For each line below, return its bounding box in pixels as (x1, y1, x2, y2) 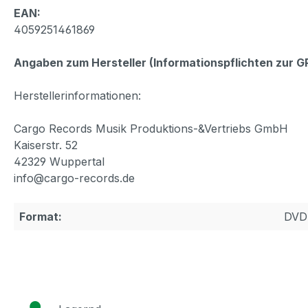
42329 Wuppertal (14, 154, 104, 168)
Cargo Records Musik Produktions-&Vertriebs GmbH (14, 121, 288, 135)
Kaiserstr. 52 (14, 137, 78, 152)
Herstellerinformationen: (14, 88, 141, 102)
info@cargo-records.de (14, 170, 135, 185)
